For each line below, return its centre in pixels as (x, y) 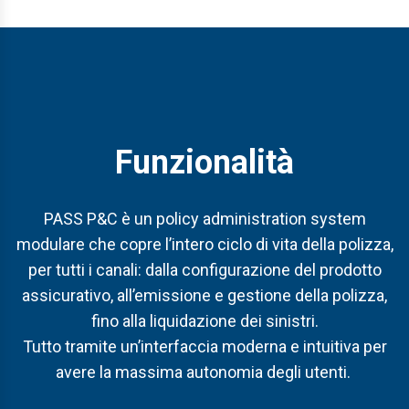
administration (254, 219)
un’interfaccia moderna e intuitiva (238, 346)
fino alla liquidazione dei (178, 321)
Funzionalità (204, 163)
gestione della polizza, (307, 295)
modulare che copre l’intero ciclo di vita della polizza (203, 244)
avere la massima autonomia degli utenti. (203, 372)
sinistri (290, 321)
